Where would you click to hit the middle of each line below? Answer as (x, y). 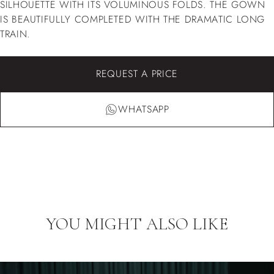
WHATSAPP (144, 109)
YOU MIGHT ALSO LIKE (137, 224)
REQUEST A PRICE (137, 74)
